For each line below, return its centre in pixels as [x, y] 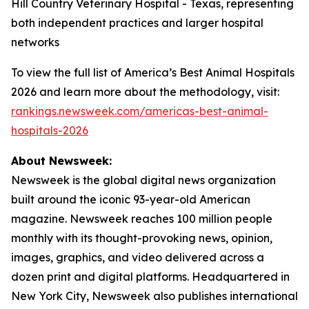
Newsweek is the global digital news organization [143, 180]
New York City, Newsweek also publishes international [154, 296]
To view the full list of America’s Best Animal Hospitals [153, 72]
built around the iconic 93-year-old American [131, 199]
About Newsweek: [61, 161]
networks [35, 42]
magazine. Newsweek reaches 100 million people [142, 219]
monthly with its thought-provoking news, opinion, [142, 238]
